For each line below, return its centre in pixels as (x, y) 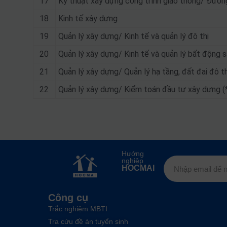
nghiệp (132, 161)
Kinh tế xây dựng (88, 18)
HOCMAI (138, 168)
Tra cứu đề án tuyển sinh (88, 221)
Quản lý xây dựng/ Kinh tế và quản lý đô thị (133, 36)
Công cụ (68, 198)
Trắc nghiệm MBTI (78, 209)
